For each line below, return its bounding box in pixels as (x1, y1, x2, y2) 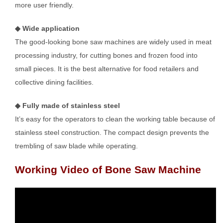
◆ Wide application (14, 24, 80, 32)
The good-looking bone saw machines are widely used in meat (14, 37, 212, 46)
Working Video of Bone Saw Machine (14, 163, 201, 175)
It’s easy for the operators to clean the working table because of (14, 114, 215, 123)
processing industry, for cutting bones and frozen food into (14, 51, 198, 59)
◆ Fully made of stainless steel (14, 101, 120, 110)
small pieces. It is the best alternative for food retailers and (14, 64, 199, 73)
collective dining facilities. (14, 78, 94, 86)
